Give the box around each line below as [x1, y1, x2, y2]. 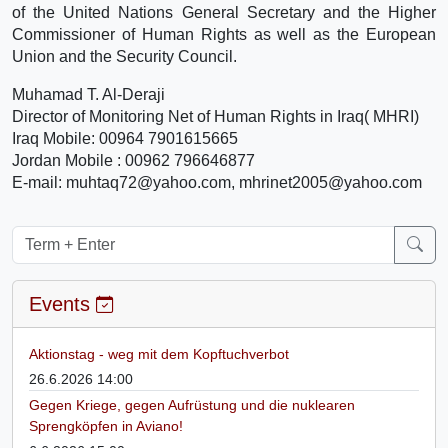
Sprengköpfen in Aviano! [29, 417, 183, 434]
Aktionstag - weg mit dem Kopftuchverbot [29, 345, 289, 362]
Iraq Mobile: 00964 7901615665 [12, 129, 238, 147]
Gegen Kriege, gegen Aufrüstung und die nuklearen [29, 396, 355, 413]
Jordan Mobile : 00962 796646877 [12, 151, 255, 169]
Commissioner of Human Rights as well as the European [12, 25, 436, 43]
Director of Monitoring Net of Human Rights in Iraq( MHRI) [12, 107, 419, 125]
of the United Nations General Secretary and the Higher [12, 3, 436, 21]
